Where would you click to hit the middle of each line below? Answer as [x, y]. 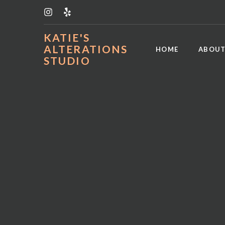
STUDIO [67, 61]
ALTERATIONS [86, 49]
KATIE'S [67, 37]
